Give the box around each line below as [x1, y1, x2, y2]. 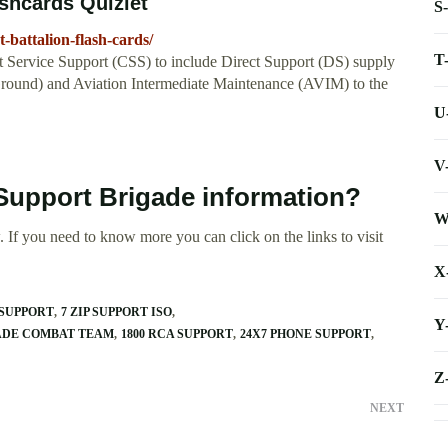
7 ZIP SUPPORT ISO [61, 305, 172, 320]
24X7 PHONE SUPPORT [240, 327, 371, 342]
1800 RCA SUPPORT [121, 327, 233, 342]
